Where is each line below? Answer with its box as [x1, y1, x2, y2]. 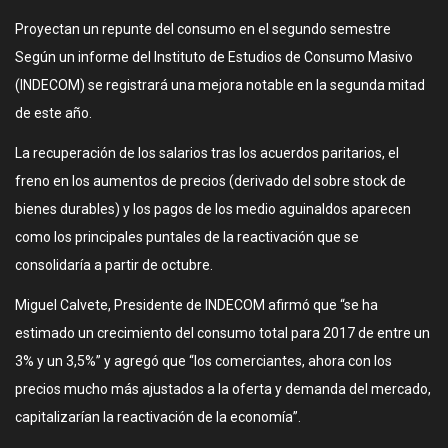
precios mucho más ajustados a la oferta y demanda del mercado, [15, 381, 431, 397]
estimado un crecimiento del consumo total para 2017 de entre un [15, 325, 430, 341]
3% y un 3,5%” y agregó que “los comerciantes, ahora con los [15, 353, 392, 369]
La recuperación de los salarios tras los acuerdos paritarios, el [15, 145, 399, 161]
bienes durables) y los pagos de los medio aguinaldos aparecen [15, 201, 411, 217]
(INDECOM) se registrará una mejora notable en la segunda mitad [15, 77, 425, 93]
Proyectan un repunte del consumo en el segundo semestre [15, 21, 391, 37]
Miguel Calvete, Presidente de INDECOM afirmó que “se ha [15, 297, 378, 313]
